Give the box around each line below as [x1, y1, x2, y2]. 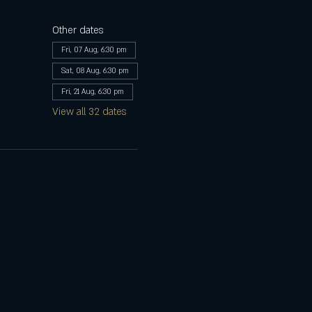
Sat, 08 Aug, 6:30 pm [61, 65, 129, 76]
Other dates [52, 23, 103, 37]
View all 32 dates [52, 104, 126, 118]
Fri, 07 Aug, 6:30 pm [61, 45, 127, 55]
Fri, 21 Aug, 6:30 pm [61, 86, 124, 97]
